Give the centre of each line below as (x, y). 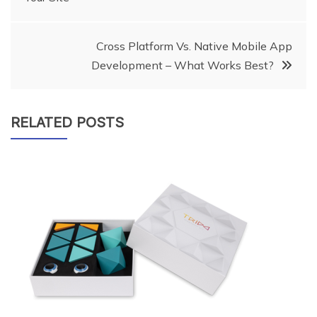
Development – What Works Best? (183, 65)
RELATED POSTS (67, 122)
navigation (73, 18)
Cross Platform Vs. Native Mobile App (194, 46)
